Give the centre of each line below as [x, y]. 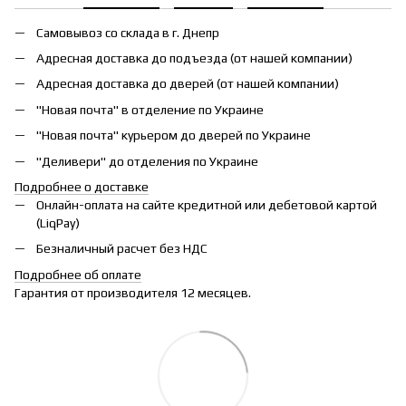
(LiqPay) [58, 222]
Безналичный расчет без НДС [122, 249]
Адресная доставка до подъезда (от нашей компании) [194, 58]
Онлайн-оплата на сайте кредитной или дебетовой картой [207, 204]
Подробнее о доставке [82, 186]
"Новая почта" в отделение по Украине [150, 109]
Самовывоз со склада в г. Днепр [128, 32]
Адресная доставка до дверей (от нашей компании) [188, 84]
